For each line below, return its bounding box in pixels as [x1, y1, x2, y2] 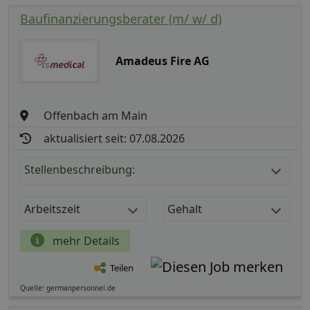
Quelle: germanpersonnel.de [20, 282, 116, 293]
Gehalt [167, 201, 202, 217]
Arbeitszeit [24, 201, 80, 217]
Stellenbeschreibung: [24, 161, 135, 177]
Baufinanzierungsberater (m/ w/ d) [20, 10, 221, 27]
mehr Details [50, 232, 120, 248]
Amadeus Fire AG [115, 53, 210, 69]
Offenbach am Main [44, 107, 148, 123]
